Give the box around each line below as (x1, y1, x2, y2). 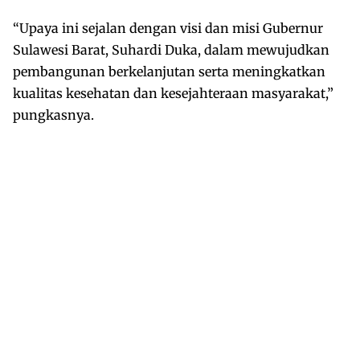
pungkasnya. (13, 106, 94, 123)
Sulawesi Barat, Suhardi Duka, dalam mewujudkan (13, 41, 329, 58)
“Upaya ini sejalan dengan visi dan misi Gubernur (13, 19, 323, 36)
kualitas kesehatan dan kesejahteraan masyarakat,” (13, 84, 333, 101)
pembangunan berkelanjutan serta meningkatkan (13, 63, 325, 80)
